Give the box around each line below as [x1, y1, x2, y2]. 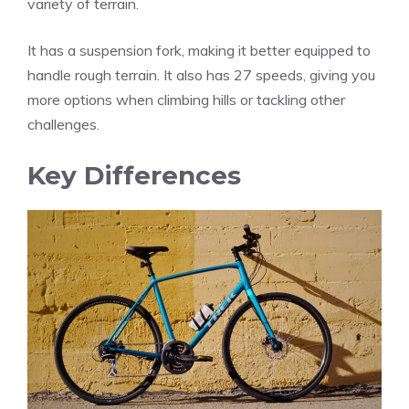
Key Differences [27, 160, 241, 192]
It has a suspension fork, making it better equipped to [27, 41, 371, 60]
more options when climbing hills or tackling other [27, 90, 345, 110]
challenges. [27, 115, 100, 134]
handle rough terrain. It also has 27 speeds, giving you [27, 66, 375, 85]
